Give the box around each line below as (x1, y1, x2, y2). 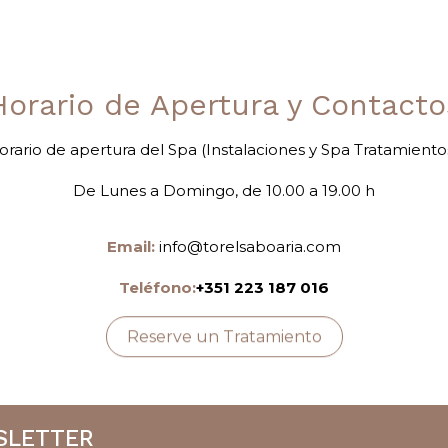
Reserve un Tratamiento (126, 327, 322, 346)
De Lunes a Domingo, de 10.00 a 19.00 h (73, 181, 375, 200)
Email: (107, 237, 155, 256)
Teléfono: (119, 278, 196, 297)
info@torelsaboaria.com (159, 237, 341, 256)
